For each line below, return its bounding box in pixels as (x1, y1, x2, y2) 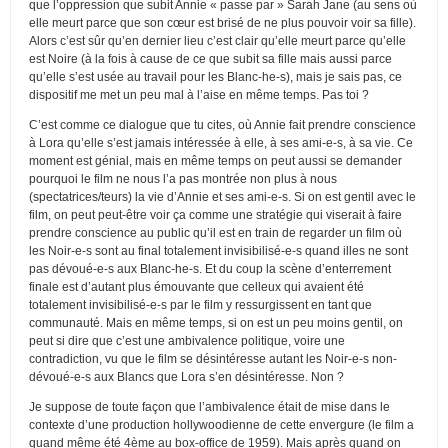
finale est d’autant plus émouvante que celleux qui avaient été (29, 279, 364, 294)
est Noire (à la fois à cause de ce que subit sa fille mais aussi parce (29, 51, 392, 66)
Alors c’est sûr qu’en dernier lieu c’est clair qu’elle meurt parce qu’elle (29, 33, 406, 48)
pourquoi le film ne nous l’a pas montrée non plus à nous (29, 171, 337, 186)
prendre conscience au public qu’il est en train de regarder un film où (29, 225, 402, 240)
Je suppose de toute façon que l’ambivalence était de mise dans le (29, 399, 390, 414)
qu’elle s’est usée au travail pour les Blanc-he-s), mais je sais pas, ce (29, 69, 402, 84)
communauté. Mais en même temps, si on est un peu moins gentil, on (29, 315, 403, 330)
